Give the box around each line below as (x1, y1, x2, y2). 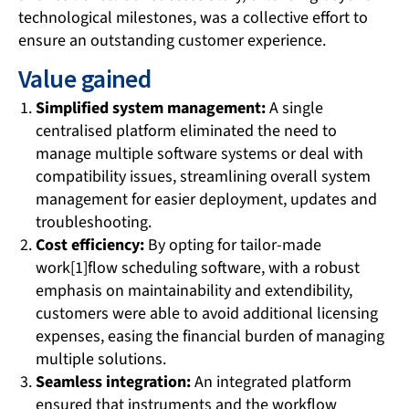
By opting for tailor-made (143, 233, 321, 257)
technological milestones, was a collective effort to (18, 5, 368, 29)
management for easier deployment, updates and (35, 187, 377, 211)
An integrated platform (190, 370, 351, 393)
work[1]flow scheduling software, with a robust (35, 256, 360, 279)
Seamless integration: (35, 370, 191, 393)
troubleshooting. (35, 210, 152, 234)
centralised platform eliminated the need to (35, 119, 337, 142)
